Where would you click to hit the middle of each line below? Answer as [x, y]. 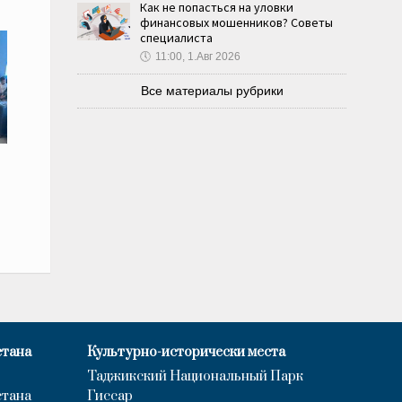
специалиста [176, 38]
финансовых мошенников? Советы [236, 22]
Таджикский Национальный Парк [195, 376]
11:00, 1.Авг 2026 [198, 57]
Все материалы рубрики [212, 91]
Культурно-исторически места [186, 352]
